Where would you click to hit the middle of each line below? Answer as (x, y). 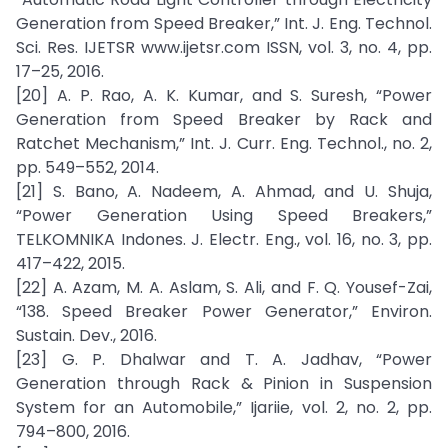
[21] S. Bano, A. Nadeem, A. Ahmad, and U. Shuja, (224, 191)
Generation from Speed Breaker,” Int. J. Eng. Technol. (224, 23)
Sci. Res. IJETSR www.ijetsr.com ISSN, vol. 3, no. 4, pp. (224, 47)
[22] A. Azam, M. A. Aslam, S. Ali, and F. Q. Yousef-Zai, (224, 287)
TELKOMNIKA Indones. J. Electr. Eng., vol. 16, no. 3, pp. (224, 239)
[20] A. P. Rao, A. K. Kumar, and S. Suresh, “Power (224, 95)
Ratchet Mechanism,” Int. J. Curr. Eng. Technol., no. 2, (224, 143)
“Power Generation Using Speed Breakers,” (224, 215)
